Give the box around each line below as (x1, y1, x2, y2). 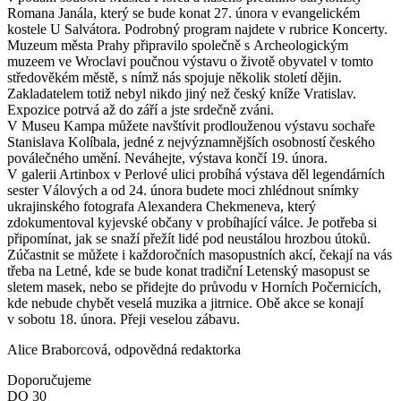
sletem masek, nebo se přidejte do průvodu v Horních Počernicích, (7, 279, 381, 295)
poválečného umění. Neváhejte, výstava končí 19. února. (7, 150, 328, 166)
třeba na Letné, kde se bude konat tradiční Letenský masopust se (7, 263, 370, 279)
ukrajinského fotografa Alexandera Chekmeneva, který (7, 199, 316, 215)
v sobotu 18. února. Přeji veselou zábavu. (7, 311, 240, 328)
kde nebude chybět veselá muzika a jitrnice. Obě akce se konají (7, 295, 363, 311)
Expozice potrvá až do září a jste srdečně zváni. (7, 102, 274, 118)
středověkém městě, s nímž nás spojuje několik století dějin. (7, 70, 342, 86)
